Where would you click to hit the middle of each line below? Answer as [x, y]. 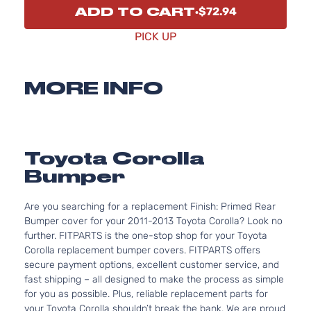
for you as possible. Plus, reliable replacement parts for [146, 294]
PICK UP [155, 36]
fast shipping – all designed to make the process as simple [154, 279]
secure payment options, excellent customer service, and [152, 265]
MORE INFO [94, 88]
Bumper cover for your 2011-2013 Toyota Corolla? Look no [153, 221]
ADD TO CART [135, 12]
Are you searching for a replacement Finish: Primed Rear [150, 207]
